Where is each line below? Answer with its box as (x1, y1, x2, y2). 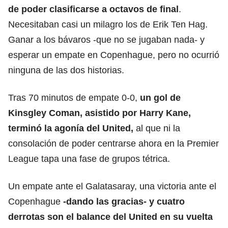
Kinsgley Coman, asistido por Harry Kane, (8, 107, 191, 118)
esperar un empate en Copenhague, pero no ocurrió (8, 49, 219, 60)
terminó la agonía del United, (8, 123, 133, 133)
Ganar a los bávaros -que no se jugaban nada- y (8, 34, 205, 45)
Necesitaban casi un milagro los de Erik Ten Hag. (8, 19, 208, 30)
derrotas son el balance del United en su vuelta (8, 211, 213, 222)
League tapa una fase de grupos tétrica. (8, 153, 170, 164)
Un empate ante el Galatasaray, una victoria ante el (8, 181, 216, 191)
